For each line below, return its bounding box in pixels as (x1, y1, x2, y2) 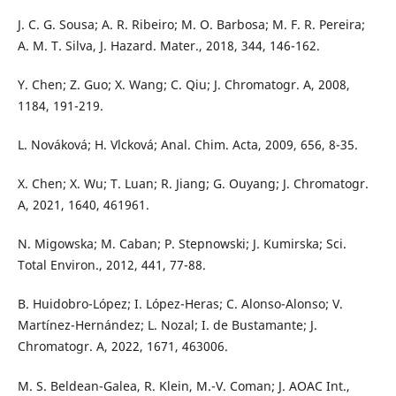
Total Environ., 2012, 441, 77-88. (17, 256, 206, 274)
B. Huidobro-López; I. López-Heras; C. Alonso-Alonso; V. (17, 295, 343, 313)
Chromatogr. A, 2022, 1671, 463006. (17, 338, 228, 355)
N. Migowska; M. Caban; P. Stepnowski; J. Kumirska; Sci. (17, 235, 346, 253)
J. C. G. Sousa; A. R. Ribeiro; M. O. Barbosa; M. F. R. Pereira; (17, 16, 365, 34)
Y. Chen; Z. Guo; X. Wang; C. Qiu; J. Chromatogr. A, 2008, (17, 76, 350, 94)
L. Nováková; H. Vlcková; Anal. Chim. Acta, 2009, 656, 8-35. (17, 136, 358, 154)
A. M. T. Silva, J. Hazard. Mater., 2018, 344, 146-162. (17, 37, 320, 55)
